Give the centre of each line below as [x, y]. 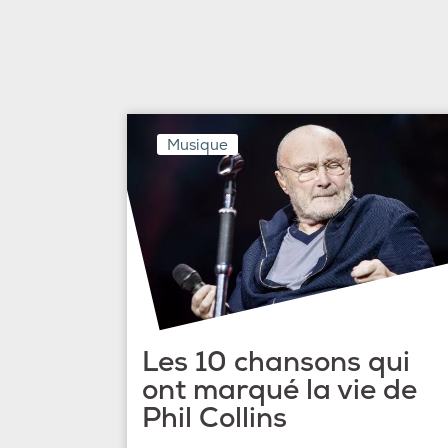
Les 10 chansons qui [276, 362]
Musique [197, 145]
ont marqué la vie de [279, 390]
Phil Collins [214, 418]
